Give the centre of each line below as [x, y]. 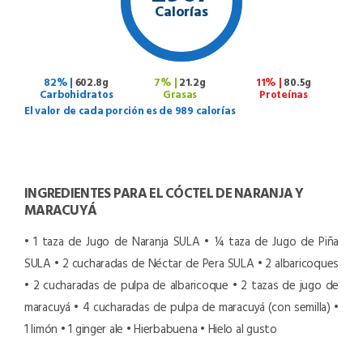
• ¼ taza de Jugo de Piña [271, 241]
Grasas [180, 94]
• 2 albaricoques [298, 263]
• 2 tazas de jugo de [285, 284]
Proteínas [284, 94]
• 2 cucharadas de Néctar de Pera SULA [154, 263]
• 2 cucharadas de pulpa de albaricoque [126, 284]
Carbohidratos [76, 94]
